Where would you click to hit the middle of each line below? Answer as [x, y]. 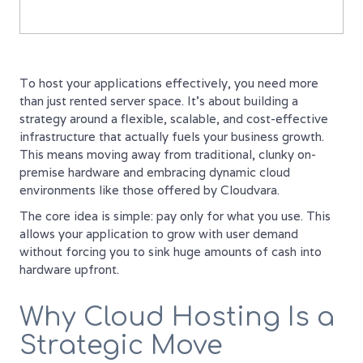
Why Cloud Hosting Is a [177, 317]
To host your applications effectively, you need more [169, 83]
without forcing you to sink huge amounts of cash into [171, 252]
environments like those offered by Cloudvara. [149, 190]
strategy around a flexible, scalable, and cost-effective [174, 119]
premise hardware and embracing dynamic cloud [155, 172]
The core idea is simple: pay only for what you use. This [175, 216]
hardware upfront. [69, 269]
